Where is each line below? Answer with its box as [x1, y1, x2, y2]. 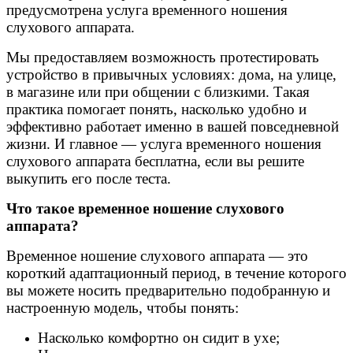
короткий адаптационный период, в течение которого [6, 264, 347, 281]
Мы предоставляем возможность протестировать [6, 48, 319, 65]
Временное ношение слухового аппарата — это [6, 247, 308, 264]
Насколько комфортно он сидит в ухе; [38, 329, 280, 346]
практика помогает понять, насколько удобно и [6, 100, 307, 117]
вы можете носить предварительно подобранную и [6, 281, 330, 299]
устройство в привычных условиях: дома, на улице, [6, 65, 336, 83]
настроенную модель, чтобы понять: [6, 299, 239, 316]
